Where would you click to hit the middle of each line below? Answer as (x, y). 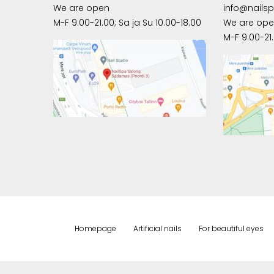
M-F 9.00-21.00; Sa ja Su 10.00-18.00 (127, 22)
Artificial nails (157, 228)
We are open (81, 8)
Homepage (95, 228)
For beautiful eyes (231, 228)
